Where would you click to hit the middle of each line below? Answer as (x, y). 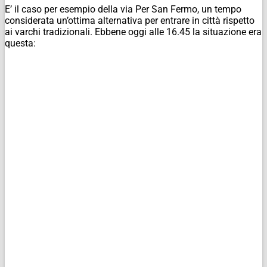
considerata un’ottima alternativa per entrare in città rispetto (130, 20)
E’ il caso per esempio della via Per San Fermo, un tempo (123, 9)
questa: (20, 43)
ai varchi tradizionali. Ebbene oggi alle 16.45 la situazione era (133, 32)
